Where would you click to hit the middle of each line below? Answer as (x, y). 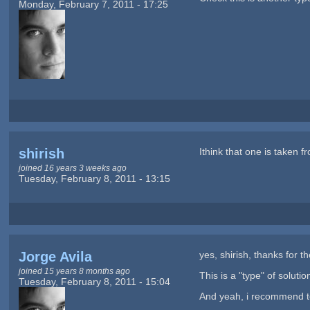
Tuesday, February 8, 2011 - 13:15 (94, 179)
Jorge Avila (55, 257)
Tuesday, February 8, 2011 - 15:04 (94, 282)
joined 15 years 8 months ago (74, 271)
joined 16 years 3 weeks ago (72, 168)
